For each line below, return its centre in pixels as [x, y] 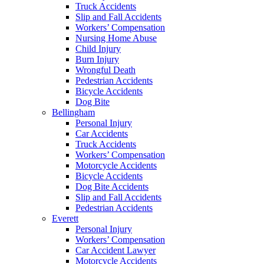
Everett [65, 218]
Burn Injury [97, 59]
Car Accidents [102, 133]
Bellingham [73, 112]
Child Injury [98, 49]
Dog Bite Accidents [112, 187]
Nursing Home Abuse [116, 38]
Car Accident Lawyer [115, 250]
